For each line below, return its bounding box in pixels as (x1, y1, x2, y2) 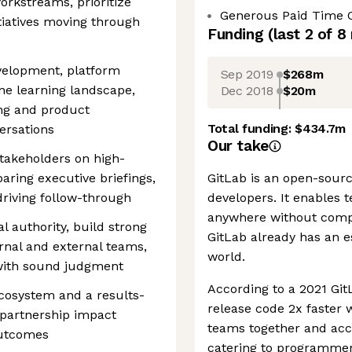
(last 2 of (267, 25, 337, 43)
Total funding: (207, 121, 295, 136)
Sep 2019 (220, 66, 273, 82)
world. (207, 249, 245, 264)
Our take (207, 137, 269, 155)
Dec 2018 (220, 82, 273, 98)
